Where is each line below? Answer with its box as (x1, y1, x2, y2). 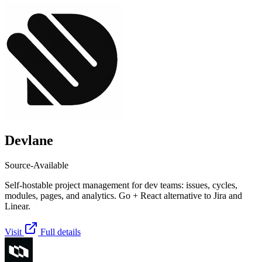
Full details (40, 226, 81, 237)
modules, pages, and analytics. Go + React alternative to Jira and (5, 190, 242, 201)
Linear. (5, 201, 30, 211)
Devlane (5, 132, 53, 148)
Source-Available (5, 160, 68, 170)
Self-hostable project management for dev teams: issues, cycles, (5, 180, 237, 190)
